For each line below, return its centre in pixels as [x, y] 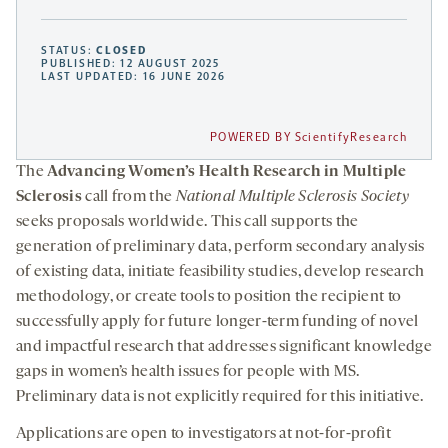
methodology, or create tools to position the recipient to [209, 297]
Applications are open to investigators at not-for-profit [203, 434]
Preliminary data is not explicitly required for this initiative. [220, 397]
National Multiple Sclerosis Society [292, 197]
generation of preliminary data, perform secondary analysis [220, 247]
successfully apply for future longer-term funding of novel [217, 322]
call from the [128, 197]
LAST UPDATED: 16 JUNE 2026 [133, 77]
